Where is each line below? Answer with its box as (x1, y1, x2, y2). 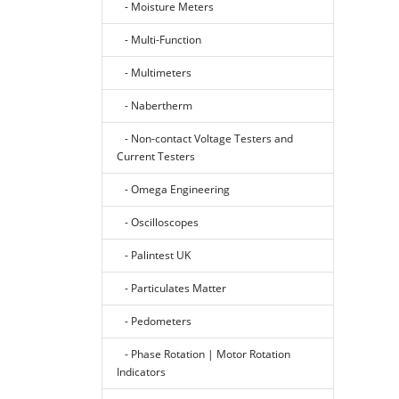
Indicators (117, 364, 166, 380)
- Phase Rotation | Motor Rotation (117, 346, 290, 362)
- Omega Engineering (117, 182, 230, 198)
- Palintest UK (117, 248, 191, 264)
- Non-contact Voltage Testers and (117, 131, 293, 147)
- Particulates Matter (117, 281, 226, 297)
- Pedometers (117, 313, 191, 330)
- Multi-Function (117, 32, 201, 48)
